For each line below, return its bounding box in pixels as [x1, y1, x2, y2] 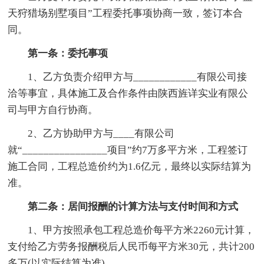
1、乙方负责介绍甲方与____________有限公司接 [8, 71, 247, 82]
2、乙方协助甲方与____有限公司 [8, 127, 175, 139]
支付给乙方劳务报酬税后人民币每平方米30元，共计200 [8, 240, 255, 252]
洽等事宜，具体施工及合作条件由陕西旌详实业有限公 [8, 87, 249, 99]
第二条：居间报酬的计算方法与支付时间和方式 [8, 200, 239, 212]
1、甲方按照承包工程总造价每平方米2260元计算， [8, 224, 255, 236]
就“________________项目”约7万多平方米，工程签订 [8, 144, 248, 156]
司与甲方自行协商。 [8, 104, 98, 115]
